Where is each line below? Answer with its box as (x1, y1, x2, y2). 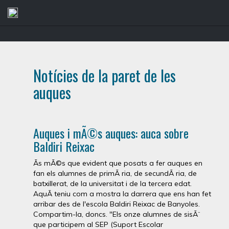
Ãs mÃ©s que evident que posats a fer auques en (33, 158, 202, 168)
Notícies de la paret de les (33, 64, 176, 87)
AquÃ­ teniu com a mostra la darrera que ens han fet (33, 189, 211, 198)
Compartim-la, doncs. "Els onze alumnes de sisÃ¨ (33, 210, 200, 219)
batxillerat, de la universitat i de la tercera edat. (33, 179, 192, 188)
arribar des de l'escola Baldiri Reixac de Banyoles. (33, 199, 200, 209)
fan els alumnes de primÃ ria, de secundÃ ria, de (33, 169, 197, 178)
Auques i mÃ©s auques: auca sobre (33, 124, 189, 142)
